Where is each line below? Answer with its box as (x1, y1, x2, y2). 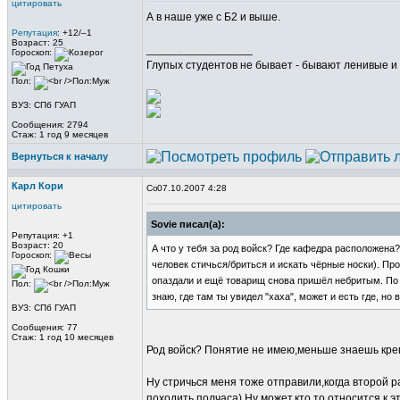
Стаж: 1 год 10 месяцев (12, 332, 113, 342)
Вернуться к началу (12, 151, 108, 162)
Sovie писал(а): (151, 219, 225, 229)
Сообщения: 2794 (12, 120, 88, 129)
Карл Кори (12, 180, 63, 191)
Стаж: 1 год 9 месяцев (12, 129, 108, 139)
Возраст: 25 (12, 37, 63, 47)
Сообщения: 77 (12, 322, 78, 332)
